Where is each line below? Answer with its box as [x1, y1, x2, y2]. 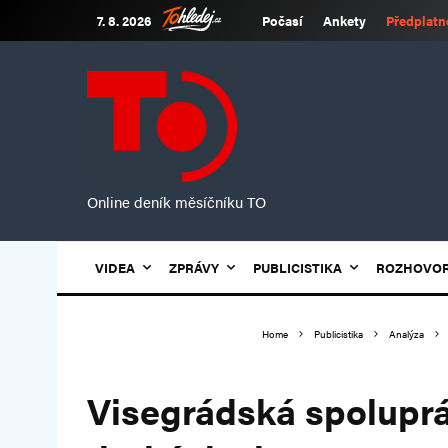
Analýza [389, 327, 424, 341]
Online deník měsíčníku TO [87, 191, 266, 212]
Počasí [262, 11, 303, 30]
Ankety [323, 11, 366, 30]
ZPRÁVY [169, 258, 219, 277]
